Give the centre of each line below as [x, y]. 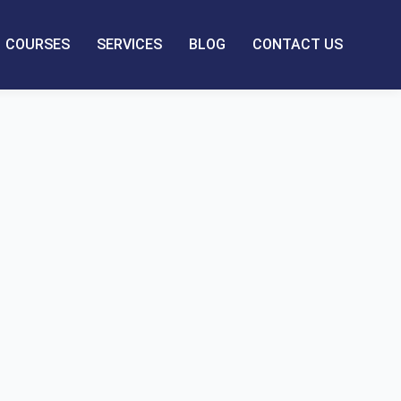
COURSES [38, 44]
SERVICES [129, 44]
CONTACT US [298, 44]
